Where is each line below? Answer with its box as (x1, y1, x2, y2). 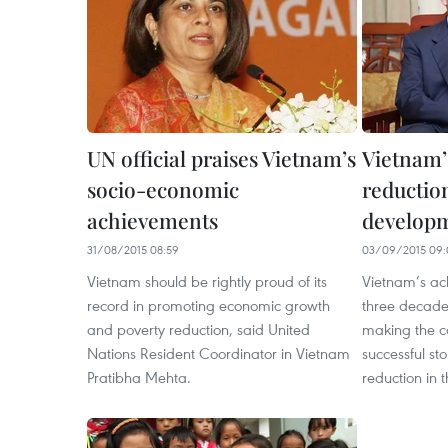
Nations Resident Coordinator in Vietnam (87, 343, 350, 363)
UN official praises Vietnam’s (87, 144, 356, 172)
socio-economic (87, 175, 239, 203)
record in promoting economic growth (87, 295, 330, 315)
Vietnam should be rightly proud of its (87, 271, 327, 291)
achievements (87, 206, 218, 234)
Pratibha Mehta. (87, 367, 191, 387)
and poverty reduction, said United (87, 319, 310, 339)
